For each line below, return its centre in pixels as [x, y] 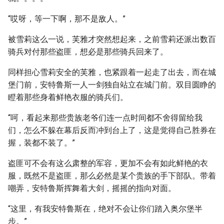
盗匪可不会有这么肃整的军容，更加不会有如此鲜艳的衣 [108, 163]
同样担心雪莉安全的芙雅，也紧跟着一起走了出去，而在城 [112, 72]
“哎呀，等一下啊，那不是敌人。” [67, 19]
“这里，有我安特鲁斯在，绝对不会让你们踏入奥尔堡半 [105, 209]
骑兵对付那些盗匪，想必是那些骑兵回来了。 [88, 52]
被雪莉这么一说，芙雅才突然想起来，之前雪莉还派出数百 [112, 39]
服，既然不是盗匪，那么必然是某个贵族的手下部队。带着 [112, 176]
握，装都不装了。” [41, 143]
